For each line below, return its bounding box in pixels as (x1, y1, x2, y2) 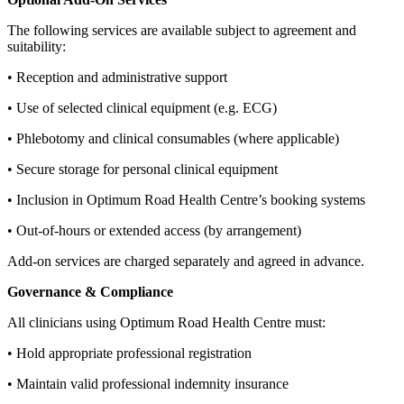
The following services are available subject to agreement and (7, 23, 356, 39)
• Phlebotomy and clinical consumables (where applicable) (7, 131, 339, 147)
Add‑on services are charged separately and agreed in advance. (7, 253, 364, 270)
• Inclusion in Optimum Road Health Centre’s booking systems (7, 192, 365, 208)
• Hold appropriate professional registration (7, 345, 252, 362)
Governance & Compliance (7, 284, 173, 300)
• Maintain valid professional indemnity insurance (7, 376, 289, 392)
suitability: (7, 39, 66, 55)
